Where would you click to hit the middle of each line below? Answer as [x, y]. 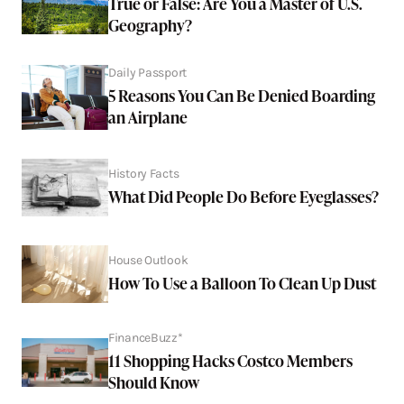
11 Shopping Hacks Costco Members [230, 361]
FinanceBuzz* [146, 338]
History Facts [144, 174]
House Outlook [148, 261]
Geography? [150, 25]
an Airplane [148, 117]
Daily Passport [148, 73]
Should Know [154, 382]
